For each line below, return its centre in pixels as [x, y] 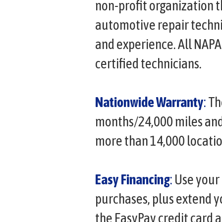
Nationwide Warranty [149, 102]
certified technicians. [148, 63]
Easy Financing [133, 179]
